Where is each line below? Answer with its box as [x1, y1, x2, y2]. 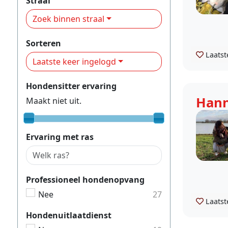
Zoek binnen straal [33, 13, 104, 24]
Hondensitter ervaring [26, 80, 117, 92]
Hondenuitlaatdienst [26, 209, 111, 221]
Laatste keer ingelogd [33, 55, 116, 67]
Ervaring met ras [26, 131, 94, 142]
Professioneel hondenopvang [26, 174, 145, 185]
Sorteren [26, 37, 61, 49]
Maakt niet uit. [26, 95, 81, 106]
